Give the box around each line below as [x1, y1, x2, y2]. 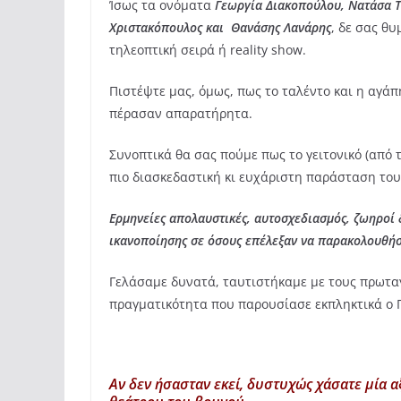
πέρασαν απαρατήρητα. [109, 105, 252, 123]
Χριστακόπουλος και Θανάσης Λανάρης [109, 19, 331, 37]
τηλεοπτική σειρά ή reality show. [109, 41, 306, 59]
